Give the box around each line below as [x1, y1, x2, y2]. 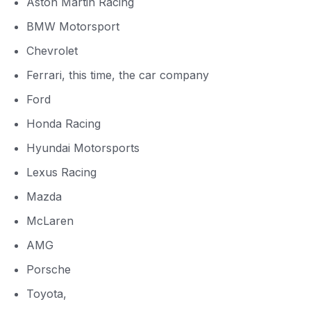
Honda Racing [26, 116, 101, 131]
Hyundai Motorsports [26, 140, 140, 155]
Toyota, [26, 286, 71, 301]
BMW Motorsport [26, 19, 120, 33]
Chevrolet [26, 43, 78, 58]
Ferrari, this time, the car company [26, 67, 210, 82]
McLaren [26, 213, 74, 228]
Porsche [26, 262, 72, 276]
